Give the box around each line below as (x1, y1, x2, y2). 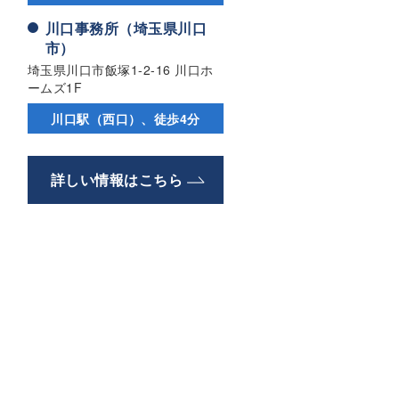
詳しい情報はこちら (51, 169, 183, 191)
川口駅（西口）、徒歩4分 (51, 110, 200, 128)
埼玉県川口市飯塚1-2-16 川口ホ (28, 61, 214, 79)
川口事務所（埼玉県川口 (45, 18, 208, 39)
